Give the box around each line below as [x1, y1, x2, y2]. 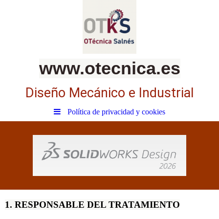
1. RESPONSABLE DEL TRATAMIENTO [5, 199, 180, 210]
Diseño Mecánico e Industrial [25, 85, 194, 101]
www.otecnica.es [39, 59, 180, 78]
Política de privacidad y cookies [67, 108, 165, 116]
